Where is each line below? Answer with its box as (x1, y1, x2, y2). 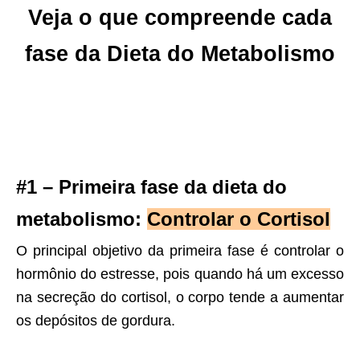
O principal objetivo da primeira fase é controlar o (16, 243, 344, 260)
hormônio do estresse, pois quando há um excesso (16, 266, 344, 283)
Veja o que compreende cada (28, 6, 332, 31)
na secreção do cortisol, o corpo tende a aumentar (16, 289, 344, 306)
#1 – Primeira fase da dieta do (16, 176, 287, 198)
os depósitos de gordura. (16, 313, 175, 329)
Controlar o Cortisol (147, 208, 330, 231)
